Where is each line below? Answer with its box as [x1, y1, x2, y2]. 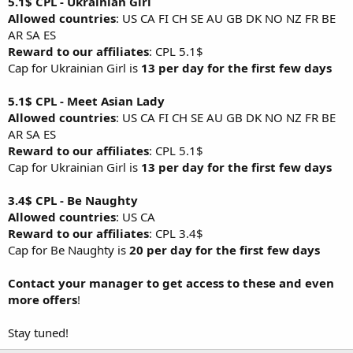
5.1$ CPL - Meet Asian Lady [8, 93, 165, 109]
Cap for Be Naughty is [8, 242, 129, 258]
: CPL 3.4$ [149, 225, 203, 241]
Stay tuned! [8, 325, 69, 340]
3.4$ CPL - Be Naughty [8, 192, 138, 208]
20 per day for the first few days [129, 242, 320, 258]
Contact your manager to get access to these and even [8, 275, 334, 291]
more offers [8, 292, 77, 307]
